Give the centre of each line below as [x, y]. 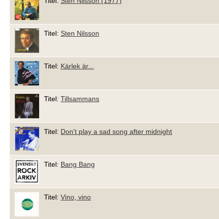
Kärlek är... [77, 66]
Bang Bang [78, 164]
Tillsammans [80, 99]
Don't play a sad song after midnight [116, 131]
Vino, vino [76, 197]
